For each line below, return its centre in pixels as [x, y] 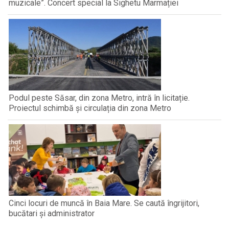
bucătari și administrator [52, 214]
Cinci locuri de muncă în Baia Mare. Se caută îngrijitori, [104, 203]
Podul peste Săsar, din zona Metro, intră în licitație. [99, 98]
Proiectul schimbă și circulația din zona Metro [90, 108]
